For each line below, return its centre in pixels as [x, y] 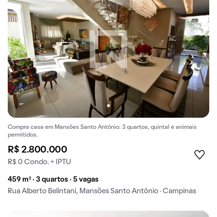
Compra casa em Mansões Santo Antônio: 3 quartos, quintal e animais [102, 128]
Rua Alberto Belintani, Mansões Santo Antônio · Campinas [102, 192]
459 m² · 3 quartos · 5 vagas [53, 180]
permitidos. [23, 135]
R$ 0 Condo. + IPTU [39, 163]
